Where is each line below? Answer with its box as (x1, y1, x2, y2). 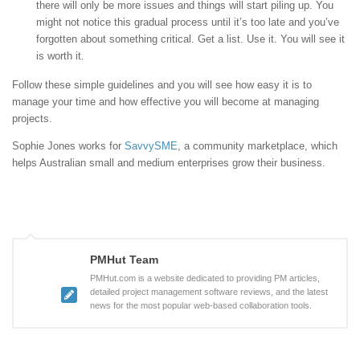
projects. (12, 112, 52, 125)
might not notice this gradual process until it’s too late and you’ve (36, 15, 339, 28)
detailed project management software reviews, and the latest (90, 287, 328, 297)
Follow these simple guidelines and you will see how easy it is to (12, 78, 312, 91)
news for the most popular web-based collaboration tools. (90, 301, 312, 311)
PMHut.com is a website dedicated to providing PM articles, (90, 273, 320, 284)
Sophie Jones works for (12, 140, 125, 153)
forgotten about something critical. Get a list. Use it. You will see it (36, 32, 345, 45)
